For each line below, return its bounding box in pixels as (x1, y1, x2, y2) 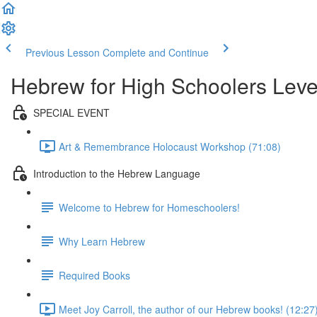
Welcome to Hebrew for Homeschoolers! (59, 200, 240, 214)
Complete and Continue (103, 45, 209, 59)
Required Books (59, 267, 130, 282)
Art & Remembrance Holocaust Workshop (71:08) (59, 139, 281, 154)
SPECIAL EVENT (33, 105, 110, 120)
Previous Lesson (25, 45, 100, 59)
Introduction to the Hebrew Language (33, 166, 200, 180)
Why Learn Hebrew (59, 234, 145, 248)
